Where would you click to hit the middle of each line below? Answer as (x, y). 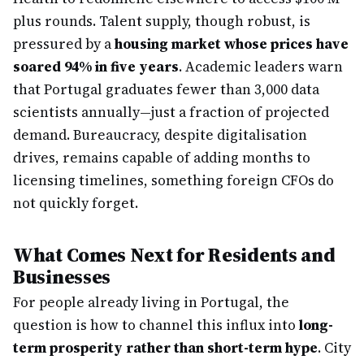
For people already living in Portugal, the (151, 302)
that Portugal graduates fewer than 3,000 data (166, 89)
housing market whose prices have (232, 44)
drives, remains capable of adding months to (162, 158)
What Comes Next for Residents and (174, 255)
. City (334, 348)
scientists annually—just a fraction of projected (171, 112)
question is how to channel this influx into (156, 325)
